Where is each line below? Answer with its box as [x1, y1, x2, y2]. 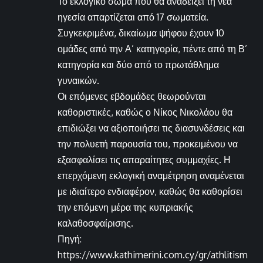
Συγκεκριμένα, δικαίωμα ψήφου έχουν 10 [58, 26, 224, 39]
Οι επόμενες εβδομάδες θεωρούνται [58, 90, 206, 102]
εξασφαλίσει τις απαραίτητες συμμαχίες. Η [58, 153, 231, 166]
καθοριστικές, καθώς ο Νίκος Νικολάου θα [58, 106, 232, 118]
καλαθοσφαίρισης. [58, 217, 133, 229]
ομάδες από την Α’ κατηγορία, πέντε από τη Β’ [58, 42, 247, 55]
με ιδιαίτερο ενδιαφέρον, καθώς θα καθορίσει [58, 185, 242, 197]
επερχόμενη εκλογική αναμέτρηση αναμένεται [58, 169, 244, 181]
